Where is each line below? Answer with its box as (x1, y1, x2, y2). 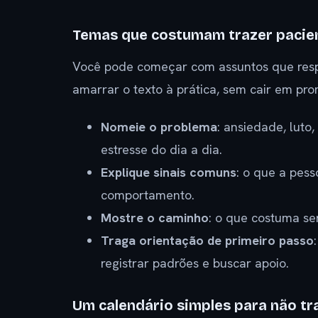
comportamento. (101, 186, 194, 203)
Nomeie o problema (101, 118, 217, 135)
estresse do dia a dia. (101, 141, 222, 158)
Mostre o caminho (101, 209, 209, 226)
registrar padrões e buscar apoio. (101, 254, 289, 271)
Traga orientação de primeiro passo (101, 231, 314, 248)
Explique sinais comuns (101, 163, 236, 180)
